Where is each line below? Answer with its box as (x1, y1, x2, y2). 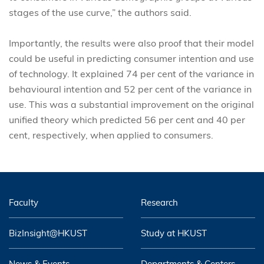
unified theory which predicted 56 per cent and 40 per (9, 114, 245, 126)
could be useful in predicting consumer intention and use (9, 52, 254, 64)
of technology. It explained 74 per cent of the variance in (9, 68, 254, 80)
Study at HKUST (141, 227, 207, 239)
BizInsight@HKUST (9, 227, 87, 239)
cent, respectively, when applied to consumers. (9, 129, 213, 141)
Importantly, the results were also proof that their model (9, 37, 254, 49)
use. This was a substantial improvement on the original (9, 98, 254, 110)
